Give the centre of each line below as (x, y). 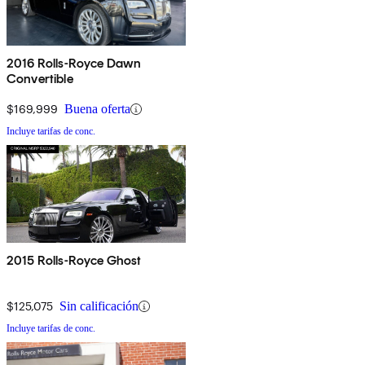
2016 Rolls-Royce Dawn (74, 64)
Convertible (40, 79)
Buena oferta (97, 109)
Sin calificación (99, 306)
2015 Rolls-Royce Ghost (74, 261)
